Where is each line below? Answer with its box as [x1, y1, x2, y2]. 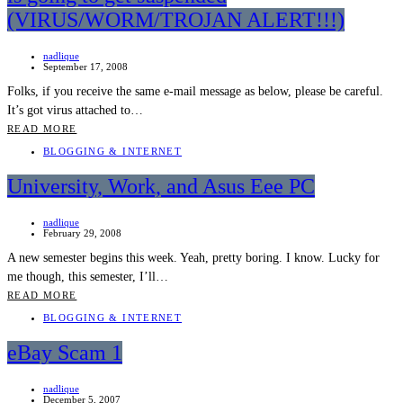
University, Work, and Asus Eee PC [7, 175, 315, 199]
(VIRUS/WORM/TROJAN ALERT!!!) [7, 8, 345, 32]
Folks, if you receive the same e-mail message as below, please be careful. [7, 85, 383, 99]
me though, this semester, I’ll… [7, 270, 168, 284]
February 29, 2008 [43, 228, 121, 239]
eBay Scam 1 [7, 341, 122, 365]
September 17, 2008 [43, 61, 128, 73]
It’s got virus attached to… [7, 103, 143, 118]
